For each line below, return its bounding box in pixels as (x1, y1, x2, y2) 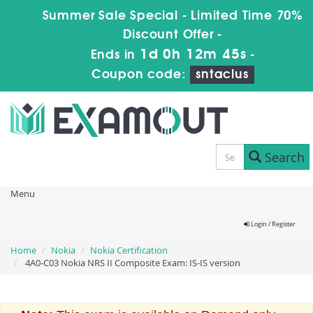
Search (261, 148, 305, 166)
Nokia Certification (90, 244, 168, 256)
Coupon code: (91, 68, 191, 81)
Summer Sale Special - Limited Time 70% (42, 10, 303, 22)
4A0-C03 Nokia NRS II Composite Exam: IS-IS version (23, 256, 240, 269)
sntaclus (196, 68, 249, 81)
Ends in (90, 49, 140, 61)
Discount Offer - (123, 29, 223, 41)
